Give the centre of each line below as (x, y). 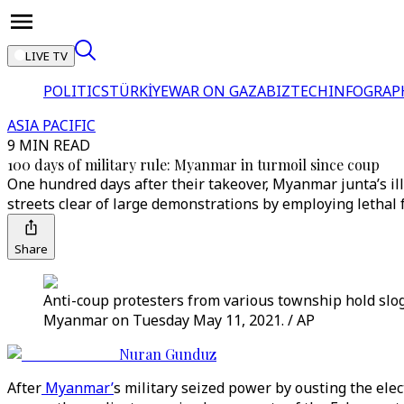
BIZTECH (297, 91)
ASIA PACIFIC (51, 125)
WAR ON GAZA (217, 91)
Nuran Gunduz (168, 354)
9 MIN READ (49, 145)
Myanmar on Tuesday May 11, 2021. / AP (179, 320)
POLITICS (76, 91)
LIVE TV (46, 56)
